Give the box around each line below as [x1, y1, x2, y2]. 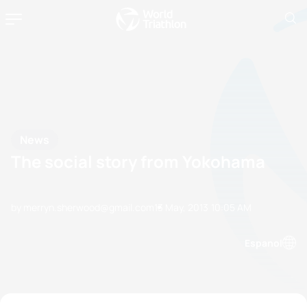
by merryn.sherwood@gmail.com [11, 201, 154, 214]
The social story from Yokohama [11, 150, 265, 173]
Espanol [245, 236, 282, 249]
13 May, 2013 [154, 201, 208, 214]
